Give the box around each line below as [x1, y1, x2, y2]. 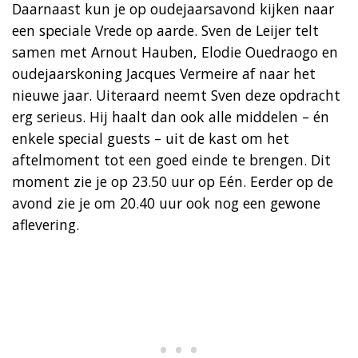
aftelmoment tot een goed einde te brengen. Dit [12, 149, 331, 169]
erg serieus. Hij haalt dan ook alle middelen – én [12, 106, 329, 126]
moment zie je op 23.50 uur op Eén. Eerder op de [12, 171, 333, 191]
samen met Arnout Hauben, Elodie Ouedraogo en [12, 42, 338, 62]
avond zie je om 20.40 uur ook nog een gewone [12, 193, 320, 213]
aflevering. [12, 214, 79, 234]
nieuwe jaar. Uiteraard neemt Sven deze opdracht [12, 85, 340, 105]
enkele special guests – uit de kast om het [12, 128, 289, 148]
